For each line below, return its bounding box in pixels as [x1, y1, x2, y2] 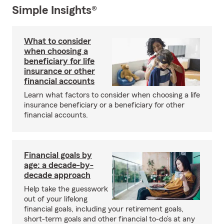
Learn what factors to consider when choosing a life [24, 91, 200, 99]
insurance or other [24, 66, 95, 75]
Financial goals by [24, 150, 92, 159]
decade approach [24, 170, 90, 179]
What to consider [24, 36, 91, 45]
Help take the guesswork [24, 185, 108, 193]
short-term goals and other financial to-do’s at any [24, 215, 195, 223]
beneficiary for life [24, 56, 94, 65]
